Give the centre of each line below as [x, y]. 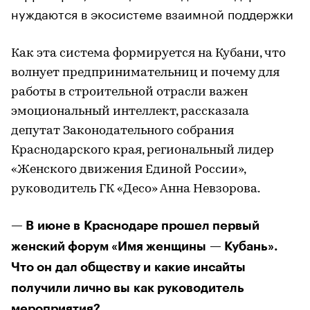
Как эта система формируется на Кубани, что [148, 53]
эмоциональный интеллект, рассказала [130, 111]
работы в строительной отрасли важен [129, 92]
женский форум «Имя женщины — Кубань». [144, 246]
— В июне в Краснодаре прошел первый [135, 225]
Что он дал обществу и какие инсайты [128, 267]
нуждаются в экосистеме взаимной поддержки [152, 12]
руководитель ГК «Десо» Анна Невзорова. [136, 189]
